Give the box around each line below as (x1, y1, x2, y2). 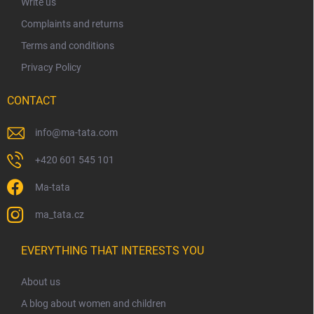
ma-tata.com (61, 127, 118, 139)
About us (21, 276, 60, 288)
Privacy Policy (21, 62, 81, 74)
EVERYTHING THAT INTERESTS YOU (21, 244, 204, 258)
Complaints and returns (21, 18, 123, 30)
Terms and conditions (21, 40, 114, 52)
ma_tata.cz (35, 209, 84, 221)
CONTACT (7, 94, 57, 108)
